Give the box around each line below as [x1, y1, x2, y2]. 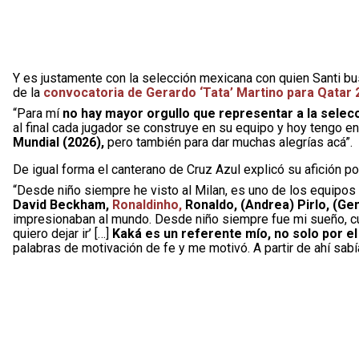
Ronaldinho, [112, 197, 182, 212]
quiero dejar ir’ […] [13, 226, 112, 241]
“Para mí [13, 106, 63, 121]
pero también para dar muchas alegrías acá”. [107, 135, 353, 150]
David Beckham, [13, 197, 112, 212]
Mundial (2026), [13, 135, 107, 150]
